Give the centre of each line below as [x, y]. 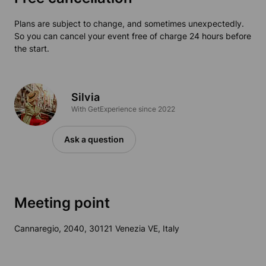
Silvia [85, 97]
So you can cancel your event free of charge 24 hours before [133, 36]
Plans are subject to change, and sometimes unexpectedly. [129, 24]
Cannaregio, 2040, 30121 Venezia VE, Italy [97, 228]
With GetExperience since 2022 [123, 109]
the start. [32, 49]
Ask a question [94, 140]
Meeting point [62, 202]
